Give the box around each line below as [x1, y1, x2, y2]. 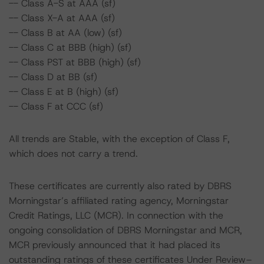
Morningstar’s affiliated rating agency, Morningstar [9, 194, 229, 207]
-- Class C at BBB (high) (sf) [9, 41, 131, 54]
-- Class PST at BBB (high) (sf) [9, 56, 141, 68]
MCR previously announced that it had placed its [9, 239, 220, 251]
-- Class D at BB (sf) [9, 71, 97, 83]
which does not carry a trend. [9, 147, 138, 160]
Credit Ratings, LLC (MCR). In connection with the [9, 209, 223, 222]
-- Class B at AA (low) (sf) [9, 27, 122, 39]
